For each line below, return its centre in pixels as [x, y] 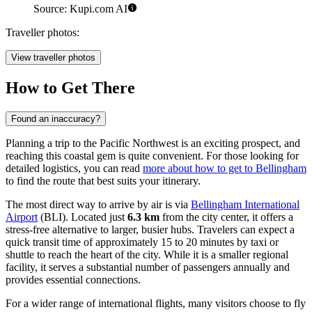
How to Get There [70, 88]
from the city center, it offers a [226, 217]
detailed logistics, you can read [74, 168]
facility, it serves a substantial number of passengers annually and [148, 267]
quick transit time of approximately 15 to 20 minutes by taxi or [142, 242]
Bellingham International [245, 204]
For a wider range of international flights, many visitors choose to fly [156, 303]
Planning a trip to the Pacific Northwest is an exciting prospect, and [153, 143]
